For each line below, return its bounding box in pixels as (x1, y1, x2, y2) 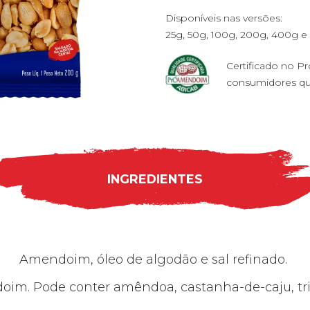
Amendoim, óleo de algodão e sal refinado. (19, 251, 291, 267)
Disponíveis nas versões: (165, 12, 282, 24)
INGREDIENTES (107, 171, 203, 185)
